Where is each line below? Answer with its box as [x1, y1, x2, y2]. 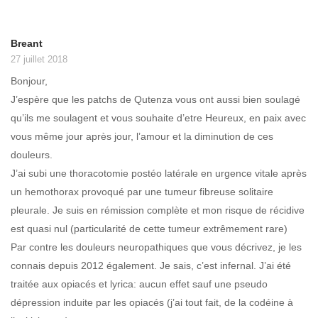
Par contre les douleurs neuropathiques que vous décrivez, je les [11, 241, 302, 253]
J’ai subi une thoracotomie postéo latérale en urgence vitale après [11, 167, 307, 179]
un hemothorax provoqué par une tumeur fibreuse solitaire [11, 185, 273, 197]
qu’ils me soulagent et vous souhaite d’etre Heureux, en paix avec [11, 111, 306, 124]
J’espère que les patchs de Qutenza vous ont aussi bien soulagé [11, 93, 300, 105]
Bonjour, [11, 75, 48, 87]
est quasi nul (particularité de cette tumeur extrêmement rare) [11, 222, 287, 234]
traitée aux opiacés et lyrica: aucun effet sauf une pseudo [11, 278, 268, 290]
